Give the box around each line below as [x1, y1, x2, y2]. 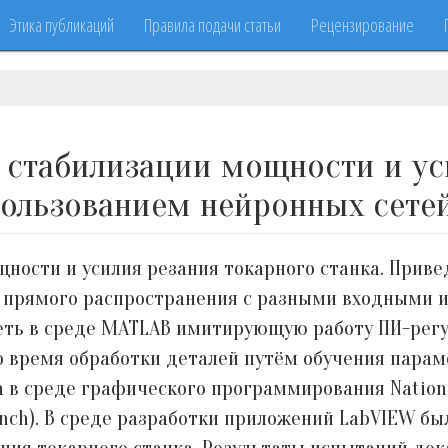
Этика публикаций [9, 13, 114, 37]
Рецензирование [311, 13, 414, 37]
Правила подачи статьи [144, 13, 281, 37]
